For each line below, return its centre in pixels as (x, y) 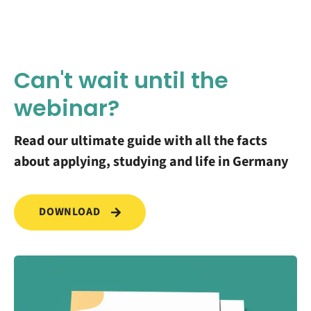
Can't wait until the (121, 80)
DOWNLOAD (71, 212)
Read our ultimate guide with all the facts (141, 141)
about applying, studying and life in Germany (151, 161)
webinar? (67, 108)
